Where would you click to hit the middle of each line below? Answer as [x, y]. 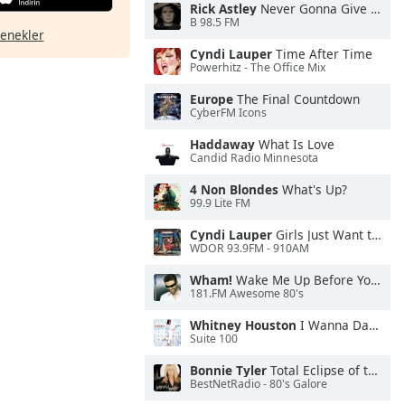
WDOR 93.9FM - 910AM [250, 249]
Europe [212, 99]
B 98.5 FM [215, 23]
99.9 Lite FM [220, 203]
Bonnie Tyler [228, 370]
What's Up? [313, 189]
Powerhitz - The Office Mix [258, 68]
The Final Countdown [297, 99]
